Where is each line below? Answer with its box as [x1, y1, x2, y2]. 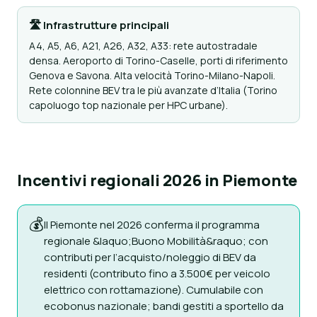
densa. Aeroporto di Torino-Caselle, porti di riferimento [29, 54, 288, 67]
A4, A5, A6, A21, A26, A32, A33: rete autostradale [29, 39, 258, 52]
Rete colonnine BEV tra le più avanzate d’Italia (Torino [29, 83, 277, 97]
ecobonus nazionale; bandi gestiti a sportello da [44, 299, 284, 313]
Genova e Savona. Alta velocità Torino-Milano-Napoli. [29, 69, 275, 82]
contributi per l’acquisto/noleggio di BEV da [44, 250, 256, 265]
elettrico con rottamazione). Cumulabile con [44, 282, 263, 297]
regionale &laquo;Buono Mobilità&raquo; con [44, 234, 268, 248]
